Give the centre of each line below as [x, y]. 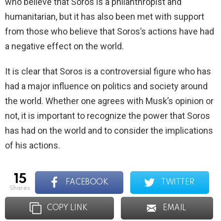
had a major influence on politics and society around [106, 86]
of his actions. [33, 146]
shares [22, 188]
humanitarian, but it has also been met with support [105, 17]
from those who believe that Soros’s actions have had [110, 32]
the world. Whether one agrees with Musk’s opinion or [109, 101]
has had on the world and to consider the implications [109, 131]
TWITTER [178, 183]
